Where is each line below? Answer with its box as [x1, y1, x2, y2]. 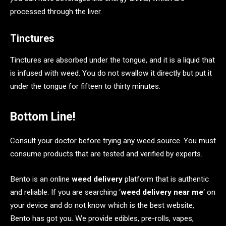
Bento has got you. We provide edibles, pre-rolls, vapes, [10, 214, 194, 223]
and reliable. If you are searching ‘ [10, 188, 121, 197]
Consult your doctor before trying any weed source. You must [10, 136, 216, 146]
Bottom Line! [10, 110, 75, 124]
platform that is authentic [125, 175, 209, 184]
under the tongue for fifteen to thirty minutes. [10, 82, 162, 91]
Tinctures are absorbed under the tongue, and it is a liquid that [10, 55, 215, 65]
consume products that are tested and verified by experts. [10, 149, 204, 159]
